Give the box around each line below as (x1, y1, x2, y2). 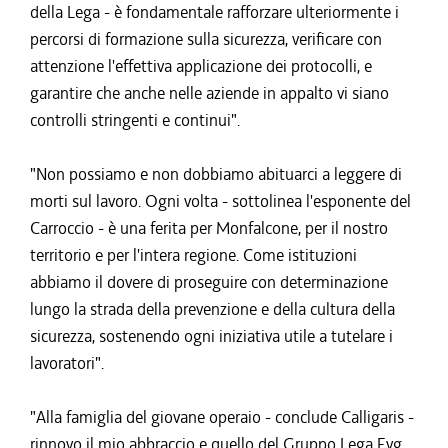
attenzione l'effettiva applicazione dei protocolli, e (30, 55, 372, 77)
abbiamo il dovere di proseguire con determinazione (30, 271, 388, 293)
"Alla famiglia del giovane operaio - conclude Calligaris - (30, 406, 414, 428)
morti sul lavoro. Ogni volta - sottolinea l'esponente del (30, 190, 411, 212)
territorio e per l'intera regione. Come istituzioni (30, 244, 357, 266)
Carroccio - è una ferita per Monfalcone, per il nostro (30, 217, 388, 239)
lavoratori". (30, 352, 104, 374)
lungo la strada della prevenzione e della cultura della (30, 298, 395, 320)
